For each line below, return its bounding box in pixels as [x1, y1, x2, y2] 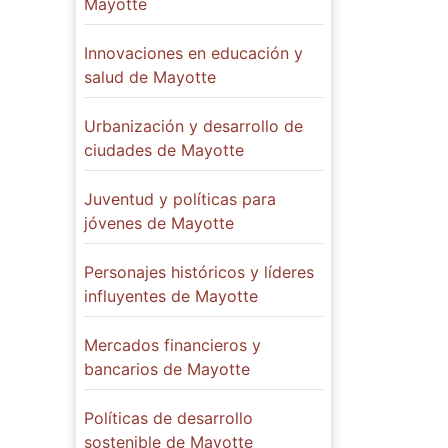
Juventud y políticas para [84, 189, 276, 210]
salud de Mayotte [84, 67, 216, 88]
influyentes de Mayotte [84, 286, 258, 307]
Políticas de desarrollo [84, 408, 253, 429]
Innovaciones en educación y [84, 43, 303, 64]
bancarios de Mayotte [84, 359, 250, 380]
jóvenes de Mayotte [84, 213, 234, 234]
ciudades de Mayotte [84, 140, 244, 161]
